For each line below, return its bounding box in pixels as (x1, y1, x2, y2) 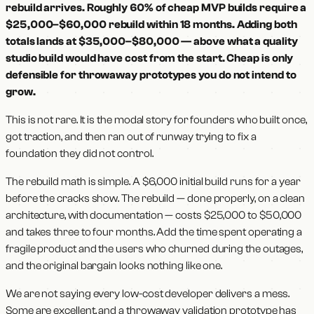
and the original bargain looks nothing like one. (6, 259, 223, 272)
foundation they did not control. (6, 146, 153, 160)
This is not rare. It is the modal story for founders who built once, (6, 113, 307, 126)
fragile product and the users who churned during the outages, (6, 242, 303, 255)
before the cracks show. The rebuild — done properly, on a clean (6, 191, 305, 205)
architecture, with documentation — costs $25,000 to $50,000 (6, 208, 302, 221)
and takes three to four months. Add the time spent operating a (6, 225, 303, 238)
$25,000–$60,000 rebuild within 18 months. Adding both (6, 18, 297, 31)
